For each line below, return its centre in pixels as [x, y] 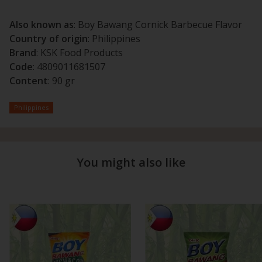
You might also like [131, 163]
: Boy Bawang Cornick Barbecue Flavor [158, 25]
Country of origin [49, 39]
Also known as [42, 25]
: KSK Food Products [80, 53]
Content [29, 81]
